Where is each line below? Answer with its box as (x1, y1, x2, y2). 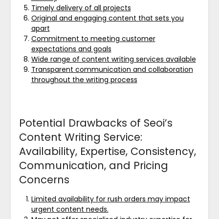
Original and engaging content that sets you (31, 13, 184, 23)
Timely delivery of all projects (31, 2, 131, 13)
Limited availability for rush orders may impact (31, 194, 190, 204)
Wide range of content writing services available (31, 54, 196, 64)
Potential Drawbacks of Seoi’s (19, 115, 173, 130)
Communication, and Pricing (19, 158, 168, 173)
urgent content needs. (31, 204, 109, 214)
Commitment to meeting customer (31, 33, 155, 44)
